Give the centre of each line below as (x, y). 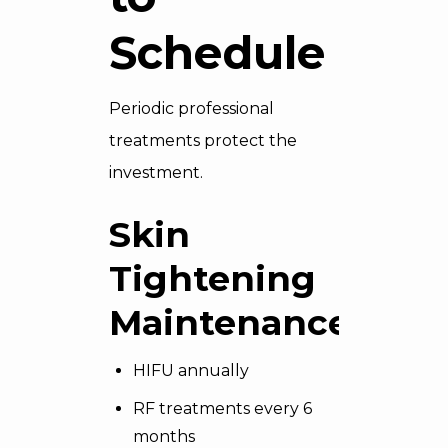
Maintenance (229, 322)
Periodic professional (191, 108)
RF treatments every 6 (222, 408)
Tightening (212, 278)
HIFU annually (191, 370)
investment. (156, 172)
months (164, 436)
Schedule (217, 52)
